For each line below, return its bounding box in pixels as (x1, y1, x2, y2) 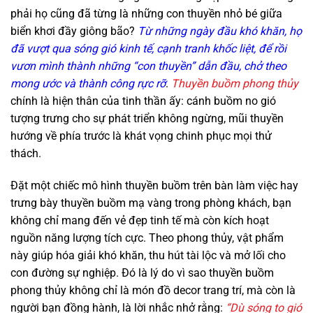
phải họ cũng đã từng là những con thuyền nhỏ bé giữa (10, 6, 282, 20)
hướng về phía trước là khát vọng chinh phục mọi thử (10, 129, 272, 143)
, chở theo (239, 59, 286, 73)
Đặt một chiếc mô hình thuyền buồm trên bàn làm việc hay (10, 178, 298, 192)
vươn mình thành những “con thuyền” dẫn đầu (10, 59, 239, 73)
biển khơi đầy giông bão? (10, 24, 138, 38)
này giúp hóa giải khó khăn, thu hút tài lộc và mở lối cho (10, 248, 286, 262)
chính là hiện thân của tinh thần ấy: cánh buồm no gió (10, 94, 276, 108)
